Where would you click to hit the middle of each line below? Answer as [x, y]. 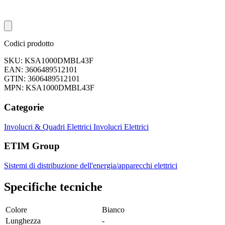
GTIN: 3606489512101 [42, 79]
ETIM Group [32, 146]
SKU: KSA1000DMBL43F [49, 61]
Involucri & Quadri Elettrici [49, 127]
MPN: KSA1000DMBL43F [49, 88]
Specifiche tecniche [53, 187]
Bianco [113, 209]
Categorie [24, 107]
